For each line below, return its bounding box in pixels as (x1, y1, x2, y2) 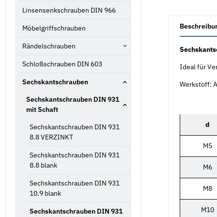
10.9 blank (30, 188, 61, 198)
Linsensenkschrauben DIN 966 (22, 5, 116, 15)
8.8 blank (30, 160, 57, 170)
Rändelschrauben (22, 41, 76, 50)
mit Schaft (26, 105, 58, 114)
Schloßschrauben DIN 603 (22, 59, 102, 68)
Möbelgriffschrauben (22, 23, 86, 32)
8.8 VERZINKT (30, 132, 73, 141)
